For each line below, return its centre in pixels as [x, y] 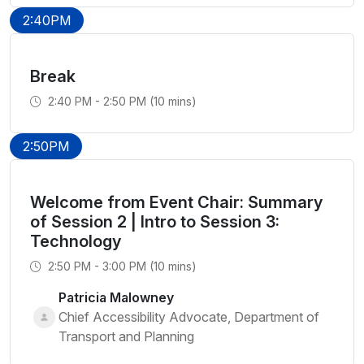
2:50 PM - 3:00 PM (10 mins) [121, 266]
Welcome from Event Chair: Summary [176, 202]
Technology [76, 241]
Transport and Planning [126, 336]
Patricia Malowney [116, 297]
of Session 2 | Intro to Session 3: [155, 222]
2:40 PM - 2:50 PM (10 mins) [121, 101]
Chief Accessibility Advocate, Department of [189, 317]
